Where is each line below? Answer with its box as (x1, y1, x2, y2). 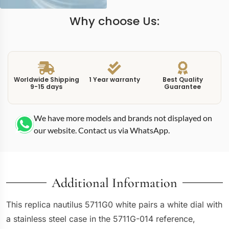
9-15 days (30, 82, 63, 91)
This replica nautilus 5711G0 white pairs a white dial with (6, 199, 222, 210)
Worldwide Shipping (13, 75, 79, 84)
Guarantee (164, 82, 201, 91)
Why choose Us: (70, 13, 159, 29)
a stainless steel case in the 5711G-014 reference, (6, 213, 195, 224)
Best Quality (162, 75, 203, 84)
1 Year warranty (88, 75, 140, 84)
